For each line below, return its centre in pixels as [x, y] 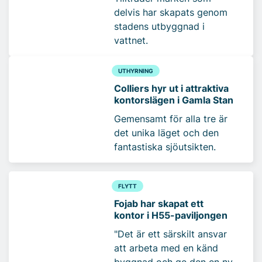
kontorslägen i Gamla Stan [174, 100]
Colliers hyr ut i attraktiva [171, 89]
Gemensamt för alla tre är [171, 119]
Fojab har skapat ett [159, 204]
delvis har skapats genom [171, 13]
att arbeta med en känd [166, 248]
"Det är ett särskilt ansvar [170, 234]
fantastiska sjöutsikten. [165, 147]
